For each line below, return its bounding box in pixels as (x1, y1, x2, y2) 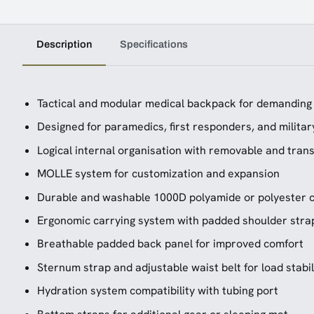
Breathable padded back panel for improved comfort (36, 236, 303, 252)
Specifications (120, 39, 188, 50)
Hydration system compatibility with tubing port (36, 283, 278, 299)
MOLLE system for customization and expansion (36, 166, 280, 182)
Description (36, 39, 92, 50)
